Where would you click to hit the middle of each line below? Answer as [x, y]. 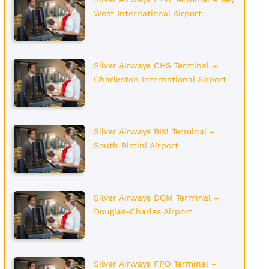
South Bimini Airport [136, 145]
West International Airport [147, 13]
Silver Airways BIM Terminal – [154, 131]
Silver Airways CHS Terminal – [155, 65]
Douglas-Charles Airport [143, 211]
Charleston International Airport [160, 79]
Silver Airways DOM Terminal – [156, 198]
